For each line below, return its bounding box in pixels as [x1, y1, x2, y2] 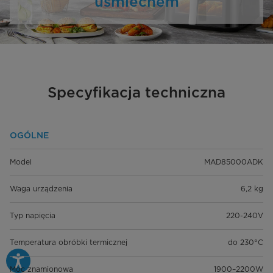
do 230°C [228, 238, 263, 247]
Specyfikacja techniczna [48, 83, 225, 102]
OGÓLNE [10, 130, 49, 141]
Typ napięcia [10, 211, 55, 221]
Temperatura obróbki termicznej [10, 238, 127, 247]
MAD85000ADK [204, 157, 263, 167]
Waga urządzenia [10, 184, 73, 194]
